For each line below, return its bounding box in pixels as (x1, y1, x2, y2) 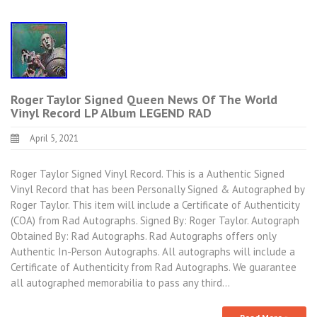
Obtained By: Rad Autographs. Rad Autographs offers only (11, 229, 276, 243)
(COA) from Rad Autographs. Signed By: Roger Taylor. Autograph (11, 213, 299, 227)
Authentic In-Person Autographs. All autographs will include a (11, 244, 295, 258)
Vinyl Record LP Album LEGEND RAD (11, 105, 212, 121)
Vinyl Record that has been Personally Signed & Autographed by (11, 182, 304, 196)
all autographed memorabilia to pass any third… (11, 275, 230, 289)
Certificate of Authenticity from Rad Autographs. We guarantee (11, 260, 296, 274)
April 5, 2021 (30, 132, 79, 144)
